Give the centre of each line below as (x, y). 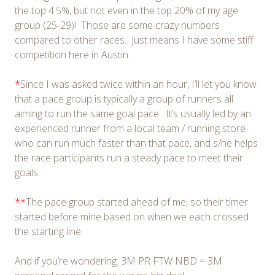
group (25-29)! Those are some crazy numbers (117, 25)
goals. (27, 172)
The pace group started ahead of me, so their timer (137, 202)
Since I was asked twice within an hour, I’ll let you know (138, 84)
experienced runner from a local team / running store (130, 128)
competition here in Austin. (72, 54)
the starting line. (49, 231)
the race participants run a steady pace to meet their (129, 157)
